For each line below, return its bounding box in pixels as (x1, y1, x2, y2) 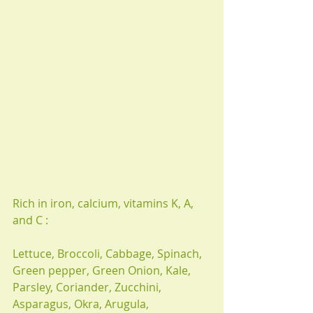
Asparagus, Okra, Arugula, (13, 296, 149, 312)
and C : (13, 212, 51, 228)
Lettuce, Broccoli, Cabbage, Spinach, (13, 246, 205, 261)
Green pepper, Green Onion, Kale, (13, 263, 194, 278)
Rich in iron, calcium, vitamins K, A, (13, 196, 196, 211)
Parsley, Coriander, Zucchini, (13, 279, 164, 295)
